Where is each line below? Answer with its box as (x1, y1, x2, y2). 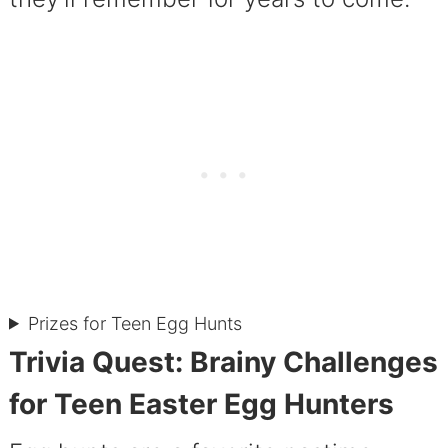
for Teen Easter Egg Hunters (8, 386, 394, 421)
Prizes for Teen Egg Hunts (28, 312, 243, 334)
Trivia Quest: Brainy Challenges (8, 344, 438, 379)
